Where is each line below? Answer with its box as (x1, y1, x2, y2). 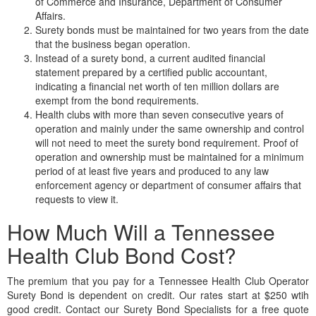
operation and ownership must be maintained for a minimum (35, 149, 304, 164)
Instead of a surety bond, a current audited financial (35, 50, 265, 65)
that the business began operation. (35, 36, 190, 51)
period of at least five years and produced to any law (35, 163, 269, 178)
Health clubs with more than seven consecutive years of (35, 107, 284, 121)
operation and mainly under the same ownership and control (35, 121, 304, 135)
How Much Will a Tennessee (6, 216, 275, 247)
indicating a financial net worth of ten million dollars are (35, 78, 279, 93)
